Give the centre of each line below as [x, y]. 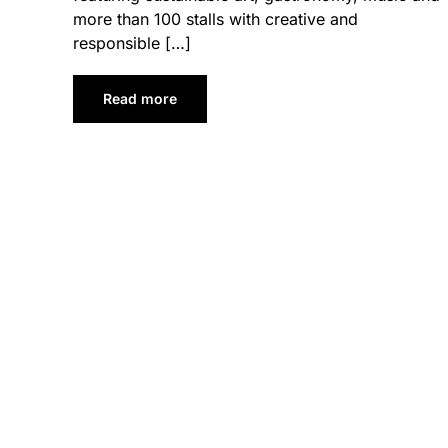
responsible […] [131, 43]
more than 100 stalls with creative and [215, 19]
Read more [139, 99]
